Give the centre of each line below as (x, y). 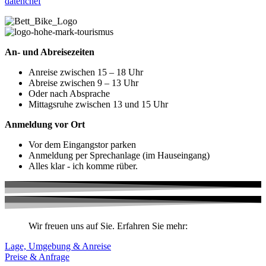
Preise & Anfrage (37, 257)
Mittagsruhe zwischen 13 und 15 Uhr (98, 104)
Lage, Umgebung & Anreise (58, 246)
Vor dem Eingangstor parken (82, 144)
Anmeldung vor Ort (45, 124)
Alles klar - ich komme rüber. (83, 166)
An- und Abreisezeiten (50, 52)
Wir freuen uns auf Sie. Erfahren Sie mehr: (108, 226)
